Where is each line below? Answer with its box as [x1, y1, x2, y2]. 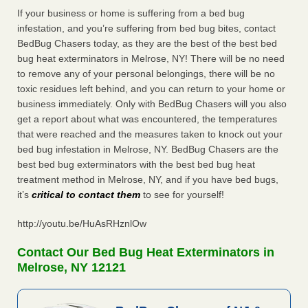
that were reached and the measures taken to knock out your [17, 129, 283, 140]
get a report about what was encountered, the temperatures [17, 113, 277, 125]
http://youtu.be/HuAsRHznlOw [17, 218, 146, 230]
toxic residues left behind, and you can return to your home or [17, 83, 285, 95]
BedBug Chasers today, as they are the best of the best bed [17, 38, 277, 49]
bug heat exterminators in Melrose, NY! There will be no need [17, 53, 285, 65]
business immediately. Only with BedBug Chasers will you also [17, 98, 287, 110]
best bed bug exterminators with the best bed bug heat [17, 159, 255, 170]
